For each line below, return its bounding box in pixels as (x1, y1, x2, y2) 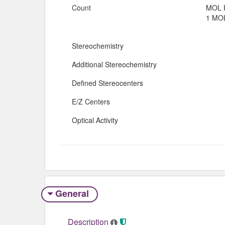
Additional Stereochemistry (72, 59, 157, 69)
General (52, 187, 91, 200)
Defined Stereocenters (72, 77, 143, 88)
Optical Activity (72, 115, 118, 125)
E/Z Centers (72, 96, 110, 106)
